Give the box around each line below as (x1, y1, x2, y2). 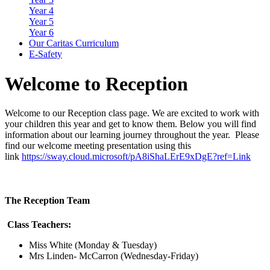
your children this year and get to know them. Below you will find (5, 119, 256, 129)
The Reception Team (5, 195, 90, 206)
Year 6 (29, 27, 54, 38)
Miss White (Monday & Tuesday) (29, 239, 157, 250)
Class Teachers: (5, 219, 71, 230)
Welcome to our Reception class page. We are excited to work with (5, 108, 259, 118)
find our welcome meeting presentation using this (5, 140, 191, 151)
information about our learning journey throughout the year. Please (5, 130, 259, 140)
